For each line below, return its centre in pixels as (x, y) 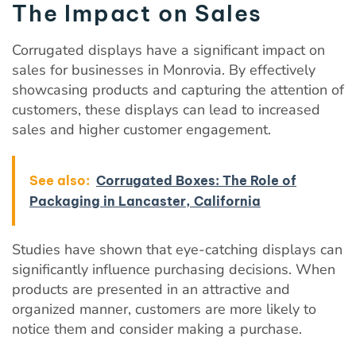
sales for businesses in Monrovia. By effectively (164, 70)
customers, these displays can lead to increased (166, 109)
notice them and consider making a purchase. (157, 329)
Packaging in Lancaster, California (145, 201)
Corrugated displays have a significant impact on (168, 50)
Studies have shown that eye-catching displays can (177, 249)
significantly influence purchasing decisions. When (174, 269)
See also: (60, 180)
